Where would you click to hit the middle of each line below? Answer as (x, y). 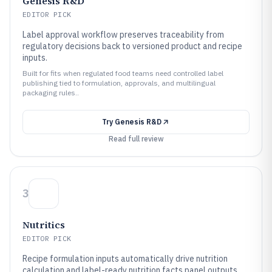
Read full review (136, 139)
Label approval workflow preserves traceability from (123, 35)
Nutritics (44, 225)
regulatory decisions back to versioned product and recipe (132, 46)
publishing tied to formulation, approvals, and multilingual (119, 83)
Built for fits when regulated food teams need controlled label (123, 73)
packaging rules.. (51, 93)
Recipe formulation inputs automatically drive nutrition (125, 259)
